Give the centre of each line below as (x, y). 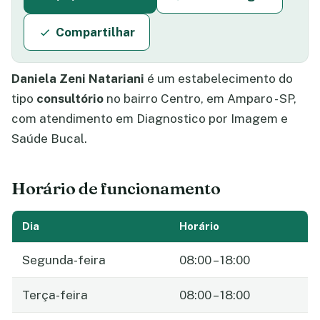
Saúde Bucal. (49, 139)
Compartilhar (95, 32)
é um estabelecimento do (219, 79)
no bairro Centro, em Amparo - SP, (200, 99)
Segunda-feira (64, 260)
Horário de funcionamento (116, 188)
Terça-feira (55, 295)
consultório (70, 99)
